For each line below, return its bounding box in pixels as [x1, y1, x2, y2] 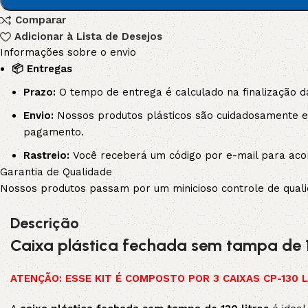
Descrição [10, 214, 79, 233]
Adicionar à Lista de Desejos [14, 30, 162, 43]
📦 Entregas [12, 63, 73, 76]
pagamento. [23, 126, 85, 139]
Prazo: [23, 86, 56, 99]
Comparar [14, 14, 66, 26]
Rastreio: [23, 149, 70, 162]
